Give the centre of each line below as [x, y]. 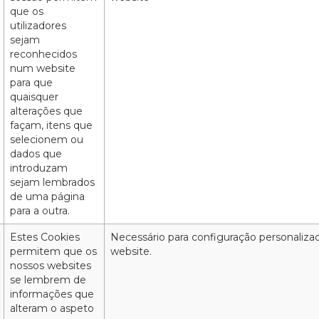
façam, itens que [52, 126]
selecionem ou [47, 140]
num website [43, 69]
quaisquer [35, 97]
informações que [52, 294]
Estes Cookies [45, 237]
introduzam [39, 168]
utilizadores [38, 26]
